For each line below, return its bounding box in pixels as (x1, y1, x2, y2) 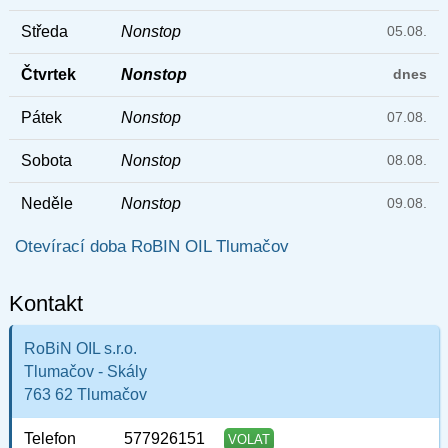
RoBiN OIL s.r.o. (23, 340, 137, 358)
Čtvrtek (20, 66, 76, 84)
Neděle (20, 195, 73, 213)
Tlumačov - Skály (23, 363, 147, 381)
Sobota (20, 152, 72, 170)
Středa (20, 23, 68, 41)
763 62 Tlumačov (23, 386, 147, 404)
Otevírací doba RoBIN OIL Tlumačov (14, 237, 289, 257)
